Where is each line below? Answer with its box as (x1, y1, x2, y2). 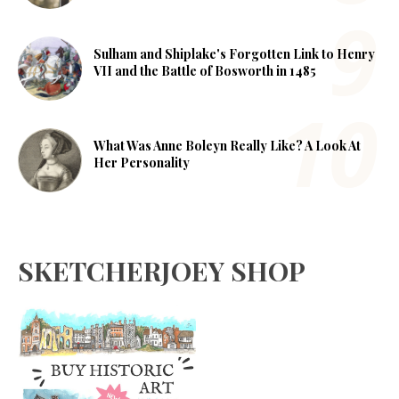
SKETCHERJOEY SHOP (18, 253, 305, 289)
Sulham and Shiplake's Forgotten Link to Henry (94, 45, 375, 63)
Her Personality (94, 154, 190, 172)
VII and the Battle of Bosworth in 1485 (94, 62, 316, 80)
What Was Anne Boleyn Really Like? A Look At (94, 137, 361, 155)
